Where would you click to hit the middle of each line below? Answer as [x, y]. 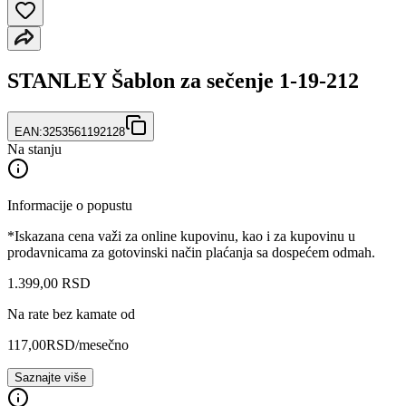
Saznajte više [50, 377]
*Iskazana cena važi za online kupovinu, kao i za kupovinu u [181, 236]
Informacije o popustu [70, 205]
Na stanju [34, 149]
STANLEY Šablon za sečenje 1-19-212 [183, 80]
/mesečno [102, 344]
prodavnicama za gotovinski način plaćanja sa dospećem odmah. [191, 252]
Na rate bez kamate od [71, 314]
